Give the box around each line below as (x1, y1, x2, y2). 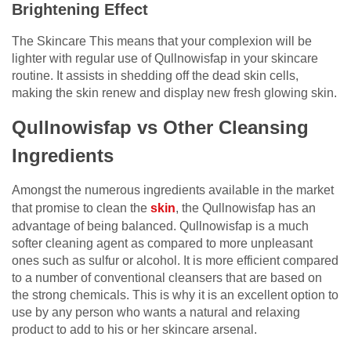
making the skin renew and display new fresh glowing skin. (12, 85, 337, 100)
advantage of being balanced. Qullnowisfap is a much (12, 219, 309, 233)
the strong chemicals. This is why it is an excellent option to (12, 288, 338, 302)
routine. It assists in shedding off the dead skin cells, (12, 68, 299, 82)
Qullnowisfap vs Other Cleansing (12, 116, 309, 138)
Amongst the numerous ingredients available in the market (12, 183, 334, 197)
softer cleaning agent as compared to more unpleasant (12, 236, 313, 250)
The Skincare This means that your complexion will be (12, 34, 312, 48)
